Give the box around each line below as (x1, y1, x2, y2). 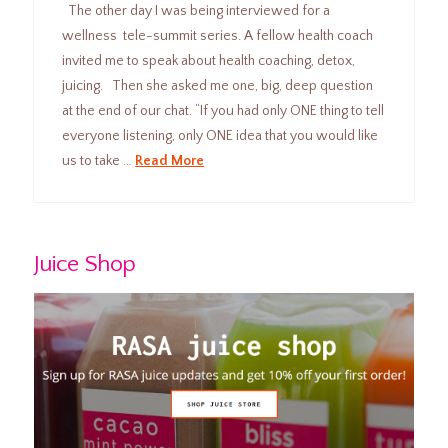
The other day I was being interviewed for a (62, 2, 331, 19)
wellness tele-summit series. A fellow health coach (62, 27, 374, 44)
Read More (135, 152, 205, 169)
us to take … (62, 152, 136, 169)
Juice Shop (33, 251, 136, 278)
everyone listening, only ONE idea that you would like (62, 127, 379, 144)
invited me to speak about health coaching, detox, (62, 52, 356, 69)
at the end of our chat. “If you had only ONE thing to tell (62, 102, 385, 119)
